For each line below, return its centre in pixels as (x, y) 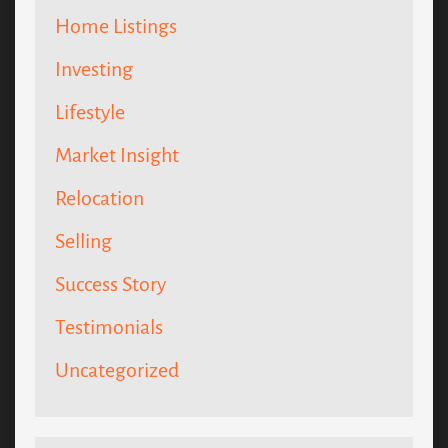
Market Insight (117, 155)
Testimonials (109, 327)
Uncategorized (117, 370)
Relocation (99, 198)
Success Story (110, 284)
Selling (83, 241)
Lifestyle (90, 112)
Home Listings (116, 26)
